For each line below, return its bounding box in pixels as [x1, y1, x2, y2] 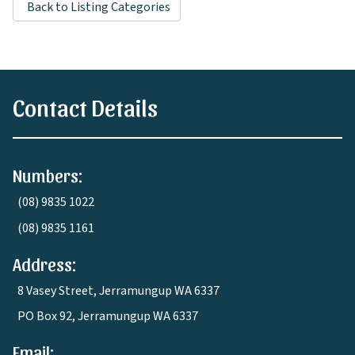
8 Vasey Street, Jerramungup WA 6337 [17, 281, 219, 300]
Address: [13, 253, 76, 274]
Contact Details [13, 91, 158, 120]
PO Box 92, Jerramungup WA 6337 [17, 307, 198, 325]
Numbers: [13, 164, 82, 185]
